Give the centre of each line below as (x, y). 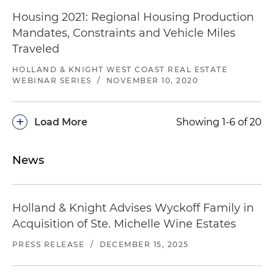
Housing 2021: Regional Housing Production (133, 17)
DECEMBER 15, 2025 (144, 244)
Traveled (36, 49)
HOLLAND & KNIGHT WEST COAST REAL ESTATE (120, 69)
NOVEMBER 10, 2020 (153, 80)
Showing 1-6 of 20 (219, 122)
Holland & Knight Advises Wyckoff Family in (133, 208)
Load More (61, 122)
